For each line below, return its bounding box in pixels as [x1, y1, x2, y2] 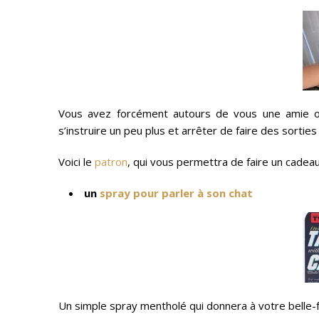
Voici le [58, 155, 95, 169]
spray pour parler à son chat [100, 186, 256, 200]
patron [95, 155, 127, 169]
